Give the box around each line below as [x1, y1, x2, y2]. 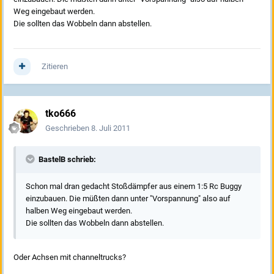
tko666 [45, 108, 76, 120]
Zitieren [42, 62, 68, 72]
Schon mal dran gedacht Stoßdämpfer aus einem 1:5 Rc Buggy [26, 182, 242, 191]
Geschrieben [45, 124, 91, 133]
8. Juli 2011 [91, 124, 130, 133]
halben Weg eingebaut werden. [26, 206, 132, 216]
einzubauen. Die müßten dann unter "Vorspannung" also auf [26, 194, 231, 204]
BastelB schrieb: [37, 155, 96, 165]
